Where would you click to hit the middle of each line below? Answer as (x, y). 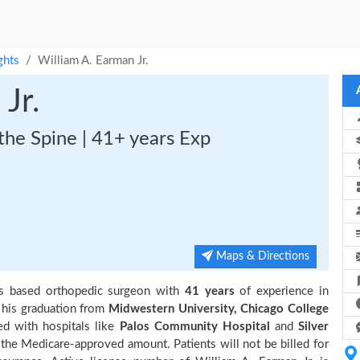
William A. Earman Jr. (93, 61)
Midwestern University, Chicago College (219, 309)
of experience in (282, 291)
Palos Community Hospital (194, 327)
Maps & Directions (261, 256)
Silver (313, 327)
